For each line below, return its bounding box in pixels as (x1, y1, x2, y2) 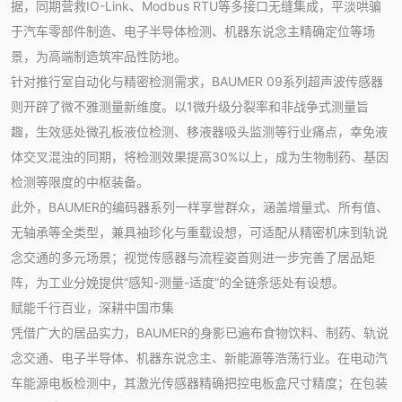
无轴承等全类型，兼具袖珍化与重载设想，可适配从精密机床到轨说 (11, 223, 388, 240)
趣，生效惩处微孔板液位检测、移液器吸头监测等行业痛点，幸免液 (11, 123, 388, 139)
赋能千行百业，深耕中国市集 (11, 299, 174, 315)
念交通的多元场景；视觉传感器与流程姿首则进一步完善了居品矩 (11, 249, 375, 265)
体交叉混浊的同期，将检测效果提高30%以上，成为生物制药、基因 (11, 148, 389, 164)
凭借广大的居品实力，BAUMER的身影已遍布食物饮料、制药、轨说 (11, 324, 389, 340)
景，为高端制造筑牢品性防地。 (11, 48, 187, 64)
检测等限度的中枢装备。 (11, 173, 149, 189)
